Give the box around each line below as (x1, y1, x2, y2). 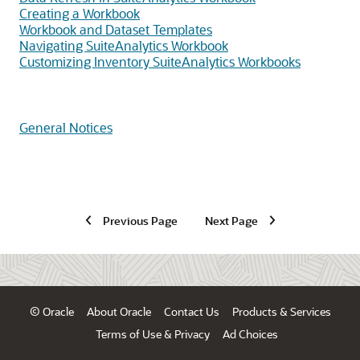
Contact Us (163, 305, 219, 318)
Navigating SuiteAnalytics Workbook (19, 37, 228, 54)
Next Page (204, 213, 258, 227)
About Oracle (86, 305, 151, 318)
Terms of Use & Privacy (95, 327, 210, 341)
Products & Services (231, 305, 331, 318)
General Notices (19, 119, 112, 136)
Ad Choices (222, 327, 278, 341)
